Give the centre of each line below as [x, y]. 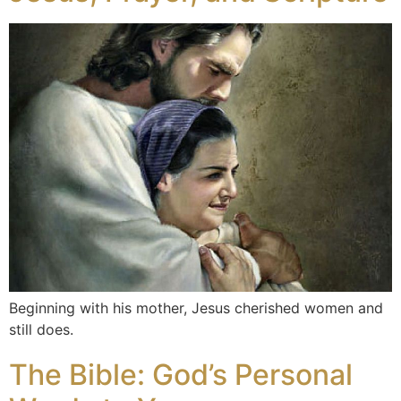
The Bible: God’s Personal [181, 375]
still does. [41, 329]
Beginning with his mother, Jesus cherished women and [196, 308]
